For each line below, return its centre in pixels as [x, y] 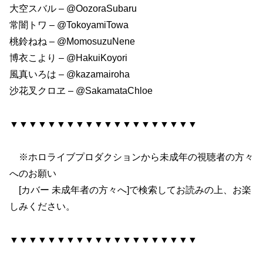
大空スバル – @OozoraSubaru [73, 8]
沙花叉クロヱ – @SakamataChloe [81, 90]
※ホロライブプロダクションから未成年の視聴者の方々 [131, 157]
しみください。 [42, 207]
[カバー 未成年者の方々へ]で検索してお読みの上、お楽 [130, 190]
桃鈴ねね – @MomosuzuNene [72, 41]
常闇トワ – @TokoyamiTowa [69, 25]
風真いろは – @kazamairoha [70, 74]
